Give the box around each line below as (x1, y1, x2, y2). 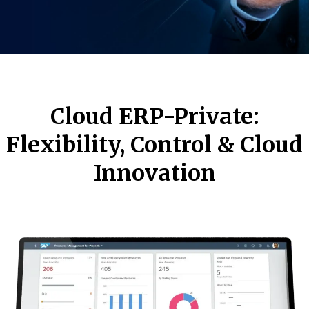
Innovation (93, 159, 216, 187)
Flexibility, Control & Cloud (6, 131, 303, 159)
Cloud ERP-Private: (50, 103, 259, 130)
